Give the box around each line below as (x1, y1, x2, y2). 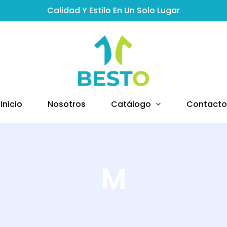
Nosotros (47, 98, 86, 110)
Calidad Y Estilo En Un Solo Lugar (47, 5, 180, 16)
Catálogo (110, 98, 151, 110)
